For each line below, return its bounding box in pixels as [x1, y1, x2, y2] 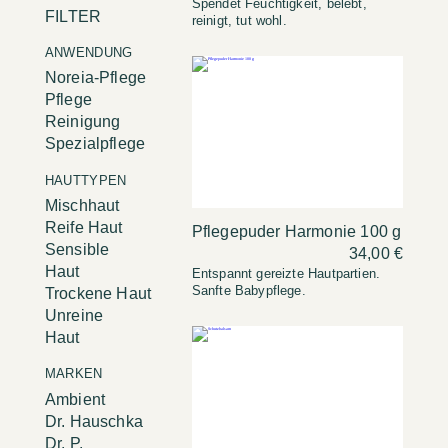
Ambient [44, 390, 106, 408]
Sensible [44, 240, 110, 258]
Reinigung [44, 113, 121, 131]
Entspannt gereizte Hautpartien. [191, 266, 381, 282]
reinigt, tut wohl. [191, 12, 287, 28]
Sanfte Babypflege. [191, 283, 306, 299]
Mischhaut [44, 196, 120, 214]
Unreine [44, 306, 104, 324]
